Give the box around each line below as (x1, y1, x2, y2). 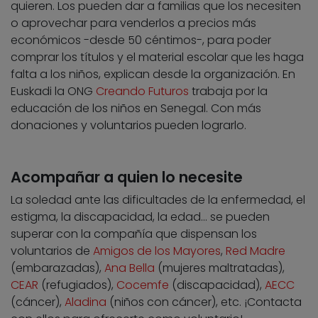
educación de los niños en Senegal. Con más (11, 99, 261, 116)
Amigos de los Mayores (93, 242, 221, 259)
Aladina (65, 293, 106, 310)
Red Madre (226, 242, 285, 259)
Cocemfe (116, 276, 169, 293)
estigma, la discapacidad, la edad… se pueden (11, 208, 270, 225)
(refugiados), (38, 276, 116, 293)
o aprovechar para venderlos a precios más (11, 14, 256, 31)
